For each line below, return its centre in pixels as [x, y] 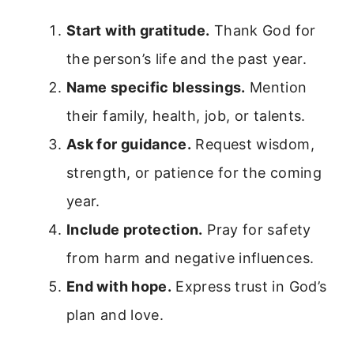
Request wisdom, [253, 145]
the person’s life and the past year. [186, 59]
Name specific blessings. [156, 88]
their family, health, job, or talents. [186, 116]
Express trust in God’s [249, 287]
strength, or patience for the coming [194, 173]
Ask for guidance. [129, 145]
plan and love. [115, 315]
